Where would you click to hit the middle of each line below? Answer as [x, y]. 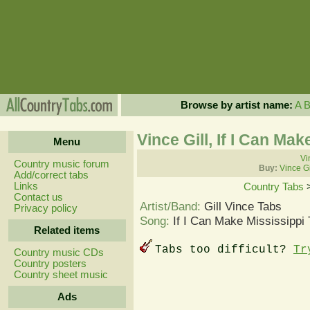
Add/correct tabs [51, 175]
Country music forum [61, 164]
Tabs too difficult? [224, 250]
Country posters [50, 264]
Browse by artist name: [236, 105]
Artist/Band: [172, 206]
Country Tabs [273, 187]
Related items [67, 230]
